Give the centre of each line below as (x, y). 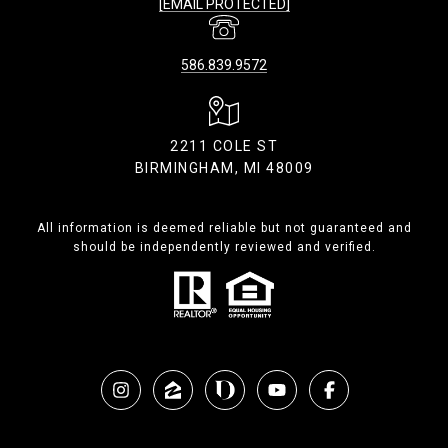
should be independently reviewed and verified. (224, 247)
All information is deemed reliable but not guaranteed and (224, 228)
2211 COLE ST (224, 146)
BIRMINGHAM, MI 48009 (224, 168)
